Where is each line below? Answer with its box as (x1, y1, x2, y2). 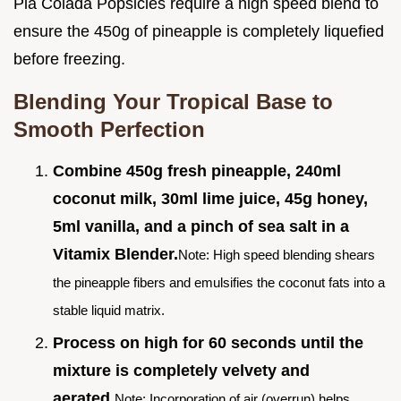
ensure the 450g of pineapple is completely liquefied (13, 22, 384, 41)
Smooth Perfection (13, 117, 205, 142)
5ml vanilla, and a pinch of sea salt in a (53, 218, 349, 236)
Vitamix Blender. (53, 245, 178, 264)
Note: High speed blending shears (178, 247, 375, 263)
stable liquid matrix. (53, 303, 165, 319)
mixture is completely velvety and (53, 361, 310, 380)
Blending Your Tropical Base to (13, 90, 333, 115)
